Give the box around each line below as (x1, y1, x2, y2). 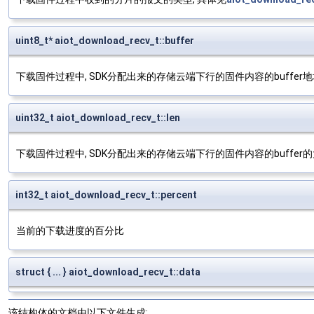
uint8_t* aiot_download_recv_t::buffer (15, 35, 194, 47)
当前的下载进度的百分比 (16, 225, 124, 237)
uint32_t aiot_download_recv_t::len (15, 112, 180, 124)
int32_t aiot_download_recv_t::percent (15, 189, 197, 201)
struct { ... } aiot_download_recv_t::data (15, 266, 200, 278)
